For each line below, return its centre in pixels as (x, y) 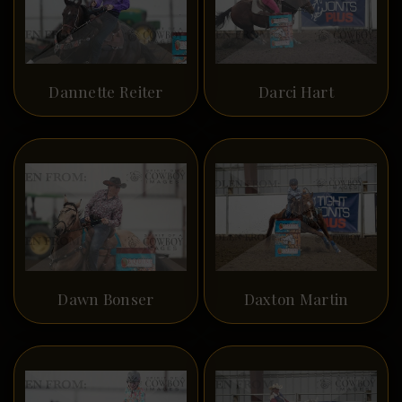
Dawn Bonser (106, 298)
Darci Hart (296, 92)
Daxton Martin (296, 298)
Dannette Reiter (106, 92)
